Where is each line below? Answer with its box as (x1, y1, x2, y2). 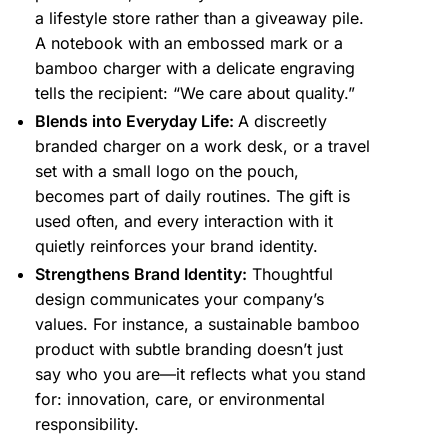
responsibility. (35, 413, 139, 434)
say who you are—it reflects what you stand (35, 363, 366, 384)
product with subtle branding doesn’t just (35, 338, 343, 359)
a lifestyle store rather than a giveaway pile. (35, 7, 364, 28)
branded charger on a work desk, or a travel (35, 135, 370, 156)
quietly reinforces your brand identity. (35, 235, 318, 256)
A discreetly (238, 110, 327, 131)
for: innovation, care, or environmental (35, 388, 325, 409)
